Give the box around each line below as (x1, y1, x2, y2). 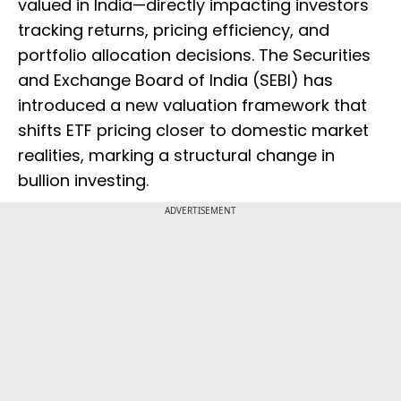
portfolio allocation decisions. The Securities (18, 44, 371, 67)
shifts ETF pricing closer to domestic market (18, 119, 369, 142)
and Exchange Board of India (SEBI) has (18, 69, 333, 92)
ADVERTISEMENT (165, 204, 236, 218)
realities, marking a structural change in (18, 144, 335, 167)
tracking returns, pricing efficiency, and (18, 19, 329, 42)
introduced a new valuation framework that (18, 94, 367, 117)
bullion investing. (18, 169, 149, 192)
